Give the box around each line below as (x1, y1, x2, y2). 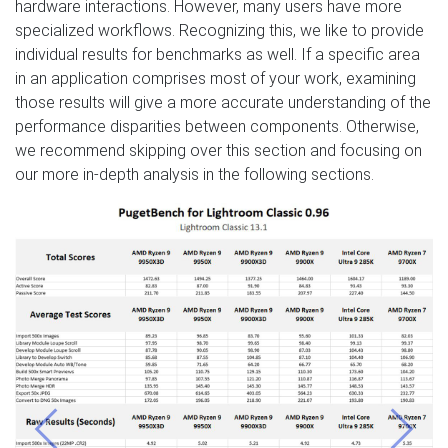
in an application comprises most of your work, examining (15, 68, 416, 88)
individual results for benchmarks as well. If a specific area (15, 44, 420, 64)
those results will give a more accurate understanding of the (15, 92, 431, 112)
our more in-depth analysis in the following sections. (15, 164, 374, 184)
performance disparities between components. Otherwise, (15, 116, 419, 136)
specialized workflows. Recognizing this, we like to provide (15, 20, 424, 40)
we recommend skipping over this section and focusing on (15, 140, 422, 160)
